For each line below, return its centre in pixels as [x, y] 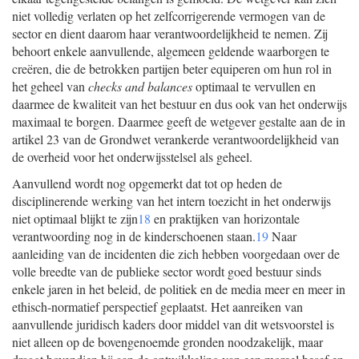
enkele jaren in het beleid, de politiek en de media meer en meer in [179, 289]
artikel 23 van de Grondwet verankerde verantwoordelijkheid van [175, 139]
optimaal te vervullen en [254, 86]
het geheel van [50, 86]
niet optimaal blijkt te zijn [75, 218]
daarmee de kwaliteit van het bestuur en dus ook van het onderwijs [179, 104]
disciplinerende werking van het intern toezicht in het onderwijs [171, 201]
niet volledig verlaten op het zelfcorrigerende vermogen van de [169, 16]
